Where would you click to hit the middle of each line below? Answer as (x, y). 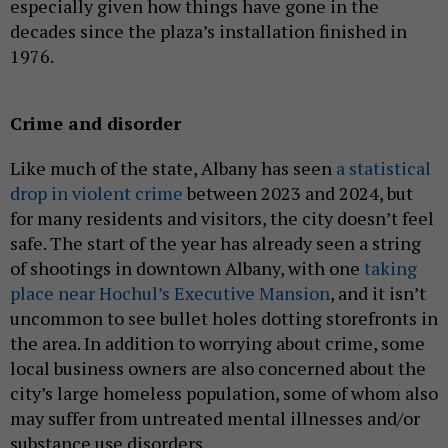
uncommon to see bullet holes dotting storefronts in (224, 317)
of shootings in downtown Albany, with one (187, 267)
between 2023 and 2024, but (298, 192)
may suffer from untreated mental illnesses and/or (215, 417)
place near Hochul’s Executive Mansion (170, 292)
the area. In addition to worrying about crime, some (217, 342)
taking (390, 267)
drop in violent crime (96, 192)
